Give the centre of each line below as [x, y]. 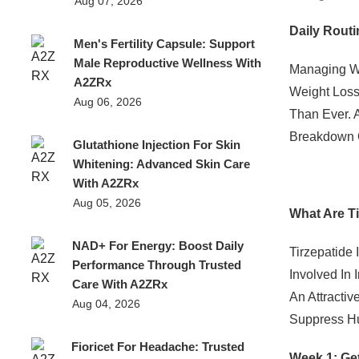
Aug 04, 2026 [106, 304]
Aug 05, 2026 [107, 203]
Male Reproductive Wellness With [167, 63]
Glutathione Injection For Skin [157, 145]
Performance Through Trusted [156, 265]
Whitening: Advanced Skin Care [162, 164]
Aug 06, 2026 [107, 102]
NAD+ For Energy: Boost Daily [157, 246]
